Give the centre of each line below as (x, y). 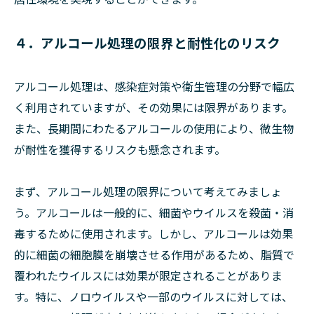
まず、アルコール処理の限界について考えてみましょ (148, 191)
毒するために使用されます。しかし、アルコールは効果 (153, 233)
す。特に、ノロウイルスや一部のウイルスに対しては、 (153, 296)
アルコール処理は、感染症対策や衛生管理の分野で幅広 (154, 86)
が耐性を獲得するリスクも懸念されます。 (120, 149)
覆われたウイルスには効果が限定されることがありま (148, 275)
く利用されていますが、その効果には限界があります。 (153, 107)
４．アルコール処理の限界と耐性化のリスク (147, 42)
